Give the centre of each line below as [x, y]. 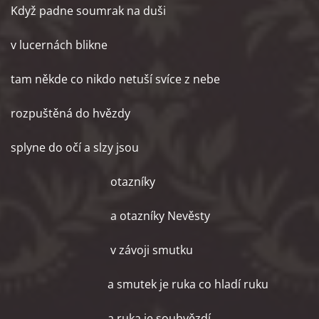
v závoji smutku [102, 250]
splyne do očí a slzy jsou [75, 147]
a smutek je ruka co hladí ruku [140, 284]
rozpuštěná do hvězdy [70, 113]
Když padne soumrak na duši [88, 11]
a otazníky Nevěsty [110, 216]
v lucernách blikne [59, 45]
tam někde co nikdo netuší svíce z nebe [115, 79]
